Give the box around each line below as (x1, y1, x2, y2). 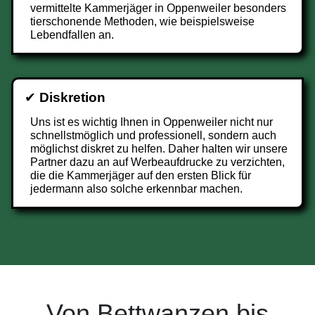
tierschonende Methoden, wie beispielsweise (30, 15, 255, 27)
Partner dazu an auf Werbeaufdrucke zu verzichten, (30, 156, 285, 168)
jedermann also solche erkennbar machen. (30, 183, 243, 195)
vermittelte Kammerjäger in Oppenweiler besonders (30, 2, 286, 14)
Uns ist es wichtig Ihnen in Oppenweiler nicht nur (30, 116, 273, 128)
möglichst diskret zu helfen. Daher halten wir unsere (30, 143, 288, 155)
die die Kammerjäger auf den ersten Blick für (30, 169, 251, 181)
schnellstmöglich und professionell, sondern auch (30, 129, 276, 141)
